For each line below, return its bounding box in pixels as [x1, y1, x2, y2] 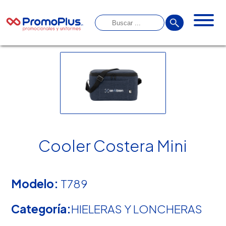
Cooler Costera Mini [38, 135, 188, 156]
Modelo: [11, 176, 59, 191]
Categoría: [11, 202, 72, 216]
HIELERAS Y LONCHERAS [71, 202, 203, 216]
